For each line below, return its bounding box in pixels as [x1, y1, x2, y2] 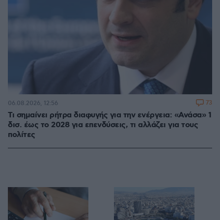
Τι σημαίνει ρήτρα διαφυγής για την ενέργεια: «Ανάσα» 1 [8, 110, 211, 121]
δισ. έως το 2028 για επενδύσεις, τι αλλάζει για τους [8, 120, 198, 131]
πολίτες [8, 130, 35, 140]
